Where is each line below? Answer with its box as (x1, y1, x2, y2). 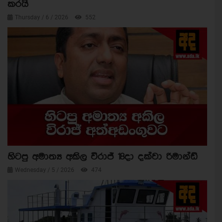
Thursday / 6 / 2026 (15, 14, 70, 21)
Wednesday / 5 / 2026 (15, 166, 76, 173)
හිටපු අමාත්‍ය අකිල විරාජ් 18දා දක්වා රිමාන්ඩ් (7, 151, 198, 162)
